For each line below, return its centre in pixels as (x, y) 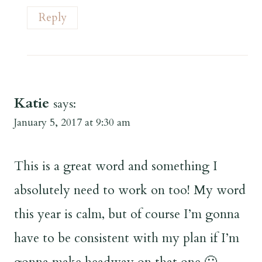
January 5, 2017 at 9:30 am (72, 123)
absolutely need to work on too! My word (130, 190)
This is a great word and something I (116, 166)
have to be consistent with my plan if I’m (127, 238)
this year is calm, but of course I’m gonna (127, 214)
